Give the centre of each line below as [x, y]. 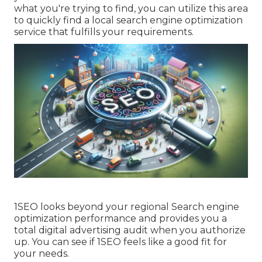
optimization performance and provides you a [120, 218]
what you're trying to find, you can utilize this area [131, 9]
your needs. [42, 253]
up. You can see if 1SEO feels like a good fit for [120, 242]
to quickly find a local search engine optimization [128, 20]
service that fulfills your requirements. [104, 32]
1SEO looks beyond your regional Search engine [127, 206]
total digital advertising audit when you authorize [130, 230]
